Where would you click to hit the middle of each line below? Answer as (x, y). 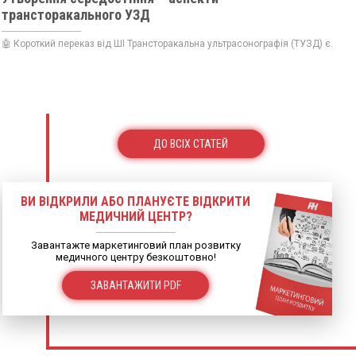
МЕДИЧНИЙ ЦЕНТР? (135, 217)
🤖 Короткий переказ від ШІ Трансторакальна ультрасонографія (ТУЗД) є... (170, 44)
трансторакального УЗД (76, 15)
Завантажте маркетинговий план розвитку (135, 245)
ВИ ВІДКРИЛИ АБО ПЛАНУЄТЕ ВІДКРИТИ (135, 201)
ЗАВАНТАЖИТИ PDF (135, 285)
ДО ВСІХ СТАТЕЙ (191, 144)
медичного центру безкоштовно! (135, 257)
